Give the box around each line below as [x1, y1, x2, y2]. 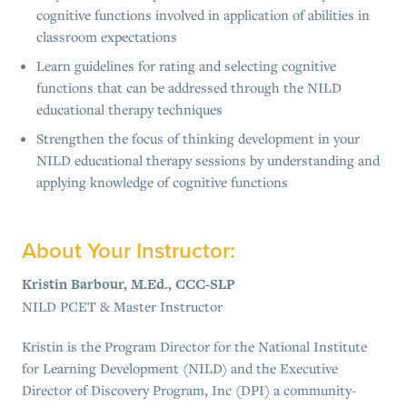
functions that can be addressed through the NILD [36, 78, 342, 97]
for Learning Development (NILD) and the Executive [22, 359, 338, 378]
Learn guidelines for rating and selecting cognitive [36, 56, 336, 75]
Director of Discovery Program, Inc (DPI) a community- [22, 381, 356, 400]
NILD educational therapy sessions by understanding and [36, 151, 380, 170]
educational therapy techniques [36, 100, 223, 119]
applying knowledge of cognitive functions [36, 173, 288, 192]
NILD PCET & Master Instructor [22, 297, 223, 316]
